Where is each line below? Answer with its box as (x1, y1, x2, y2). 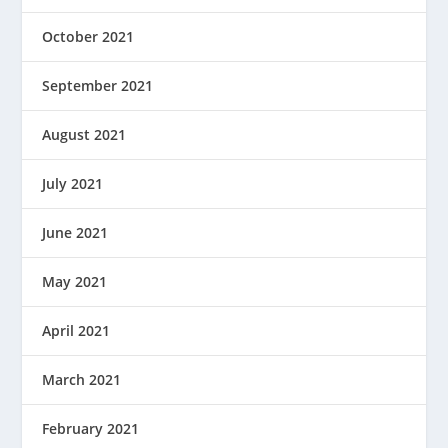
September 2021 (42, 76, 154, 95)
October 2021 (42, 27, 135, 46)
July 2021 (42, 174, 104, 193)
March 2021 (42, 370, 122, 389)
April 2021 (42, 321, 111, 340)
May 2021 (42, 272, 108, 291)
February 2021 (42, 419, 140, 438)
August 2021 (42, 125, 127, 144)
